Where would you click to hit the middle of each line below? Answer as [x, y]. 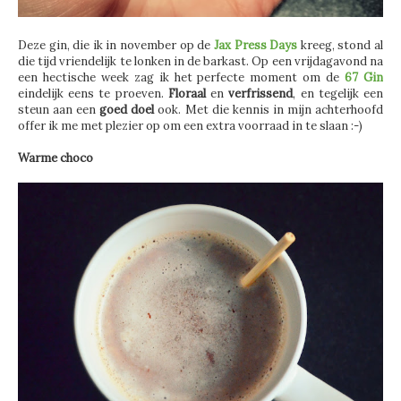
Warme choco [55, 158]
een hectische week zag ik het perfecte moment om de [182, 77]
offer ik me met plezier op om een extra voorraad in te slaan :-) [190, 125]
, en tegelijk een [338, 93]
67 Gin [364, 77]
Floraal [189, 93]
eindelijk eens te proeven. [93, 93]
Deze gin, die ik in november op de [116, 45]
